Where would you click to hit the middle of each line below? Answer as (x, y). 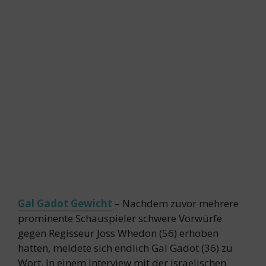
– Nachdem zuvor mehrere (175, 203)
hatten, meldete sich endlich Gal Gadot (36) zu (125, 248)
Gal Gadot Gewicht (65, 203)
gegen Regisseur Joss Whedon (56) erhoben (118, 233)
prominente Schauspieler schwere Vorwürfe (120, 218)
